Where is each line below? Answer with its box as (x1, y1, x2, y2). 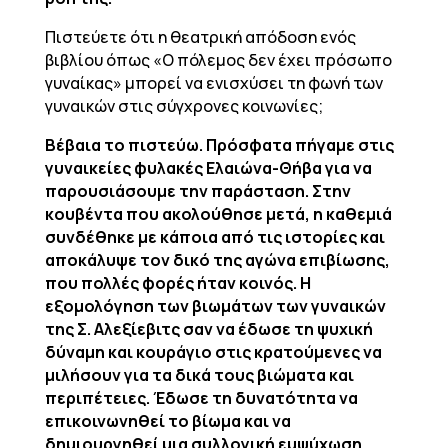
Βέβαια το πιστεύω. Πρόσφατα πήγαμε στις (44, 134, 394, 156)
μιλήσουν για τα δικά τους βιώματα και (44, 364, 354, 386)
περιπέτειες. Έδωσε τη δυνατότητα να (44, 387, 358, 409)
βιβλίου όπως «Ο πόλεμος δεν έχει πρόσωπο (44, 49, 392, 71)
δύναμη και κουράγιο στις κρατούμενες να (44, 341, 382, 363)
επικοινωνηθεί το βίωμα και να (44, 410, 291, 432)
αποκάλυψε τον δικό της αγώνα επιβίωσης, (44, 249, 390, 271)
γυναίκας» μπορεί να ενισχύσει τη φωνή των (44, 72, 383, 94)
